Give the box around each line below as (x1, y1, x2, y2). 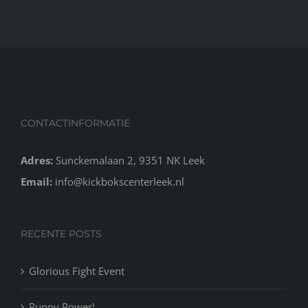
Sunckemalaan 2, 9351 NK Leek (53, 153, 205, 167)
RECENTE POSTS (21, 227, 102, 240)
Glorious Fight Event (29, 263, 124, 278)
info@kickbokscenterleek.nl (55, 174, 184, 188)
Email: (21, 174, 52, 188)
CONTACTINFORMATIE (21, 116, 130, 129)
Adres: (21, 153, 53, 167)
